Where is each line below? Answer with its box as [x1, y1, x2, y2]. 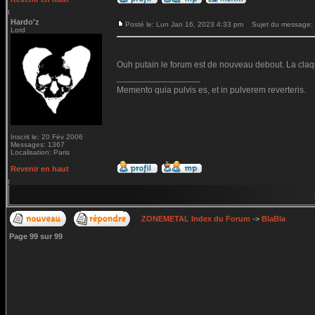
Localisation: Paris [11, 148, 70, 156]
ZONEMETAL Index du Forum [141, 214, 250, 223]
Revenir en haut [11, 165, 69, 173]
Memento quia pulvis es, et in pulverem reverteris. [117, 85, 306, 95]
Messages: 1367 [11, 141, 65, 148]
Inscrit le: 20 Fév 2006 [11, 133, 83, 141]
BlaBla [262, 214, 285, 223]
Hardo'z [11, 18, 39, 26]
